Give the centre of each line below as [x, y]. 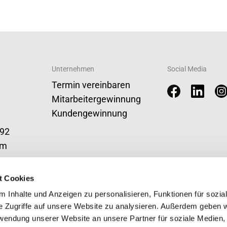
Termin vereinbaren [91, 85]
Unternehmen [73, 69]
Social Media [187, 69]
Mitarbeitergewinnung [96, 99]
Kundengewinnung [89, 113]
